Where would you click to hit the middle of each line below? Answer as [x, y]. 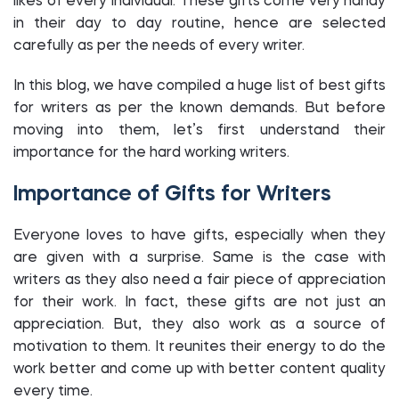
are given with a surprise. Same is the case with [199, 258]
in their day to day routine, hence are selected [199, 24]
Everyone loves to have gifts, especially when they [199, 236]
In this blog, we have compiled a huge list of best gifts [199, 86]
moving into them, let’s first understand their [199, 131]
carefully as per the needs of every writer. [159, 46]
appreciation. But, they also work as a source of [199, 325]
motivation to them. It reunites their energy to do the [199, 347]
